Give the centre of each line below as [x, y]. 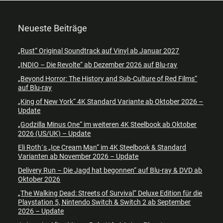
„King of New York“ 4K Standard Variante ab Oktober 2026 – [111, 101]
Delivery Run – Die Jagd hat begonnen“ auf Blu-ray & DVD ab [110, 170]
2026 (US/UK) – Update [55, 133]
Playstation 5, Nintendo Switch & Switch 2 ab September [105, 202]
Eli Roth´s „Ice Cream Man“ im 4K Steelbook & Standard [102, 147]
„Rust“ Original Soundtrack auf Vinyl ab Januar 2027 [99, 51]
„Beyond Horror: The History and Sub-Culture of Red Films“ [108, 78]
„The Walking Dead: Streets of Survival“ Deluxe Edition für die [110, 193]
